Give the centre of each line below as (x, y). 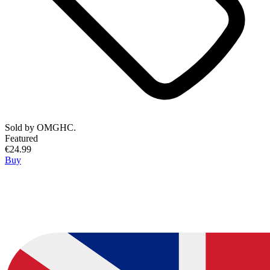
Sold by (21, 128)
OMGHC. (56, 128)
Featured (21, 139)
